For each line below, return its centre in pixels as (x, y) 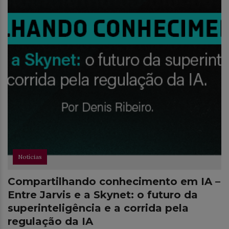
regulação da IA (50, 221)
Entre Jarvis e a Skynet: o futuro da (103, 194)
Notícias (30, 156)
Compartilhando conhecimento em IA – (114, 181)
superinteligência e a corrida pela (98, 208)
